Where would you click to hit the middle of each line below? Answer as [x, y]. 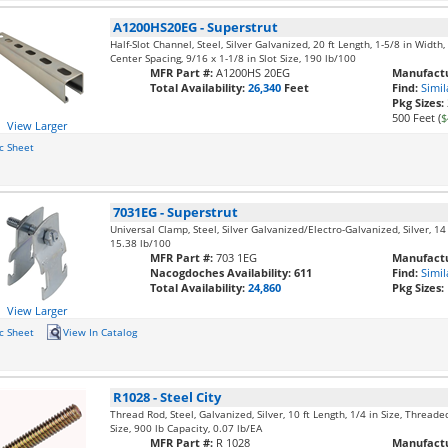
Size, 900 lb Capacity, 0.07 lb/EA [186, 428]
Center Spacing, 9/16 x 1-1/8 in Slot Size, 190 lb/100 [233, 58]
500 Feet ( [417, 117]
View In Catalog [99, 332]
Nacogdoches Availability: [222, 272]
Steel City [191, 397]
